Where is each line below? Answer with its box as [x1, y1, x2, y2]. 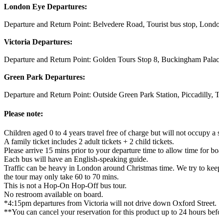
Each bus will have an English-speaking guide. [4, 155, 148, 164]
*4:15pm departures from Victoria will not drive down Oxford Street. [4, 199, 217, 208]
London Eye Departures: [4, 2, 87, 11]
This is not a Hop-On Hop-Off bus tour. [4, 181, 127, 190]
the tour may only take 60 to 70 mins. [4, 173, 121, 181]
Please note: [4, 109, 43, 118]
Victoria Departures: [4, 37, 72, 46]
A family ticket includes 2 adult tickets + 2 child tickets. [4, 137, 174, 146]
